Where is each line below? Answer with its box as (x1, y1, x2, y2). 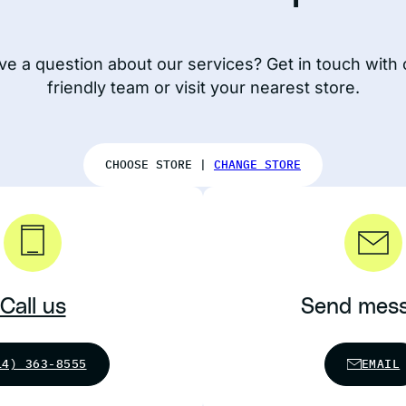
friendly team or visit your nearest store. (46, 78, 360, 97)
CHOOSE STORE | (105, 157, 214, 172)
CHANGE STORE (214, 157, 301, 172)
